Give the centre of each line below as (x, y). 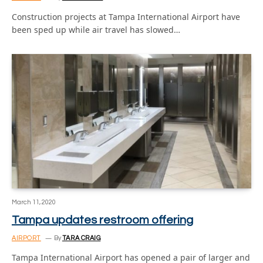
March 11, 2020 (34, 202)
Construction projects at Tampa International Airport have (126, 16)
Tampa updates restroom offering (102, 220)
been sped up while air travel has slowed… (96, 29)
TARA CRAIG (81, 238)
